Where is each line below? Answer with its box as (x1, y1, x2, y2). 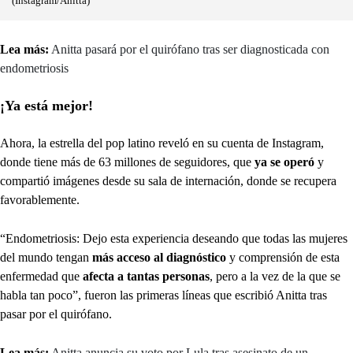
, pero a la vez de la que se (210, 269, 340, 283)
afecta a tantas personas (80, 269, 210, 283)
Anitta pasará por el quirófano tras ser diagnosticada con (51, 43, 329, 56)
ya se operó (251, 155, 314, 169)
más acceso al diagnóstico (92, 251, 229, 264)
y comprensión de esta (229, 251, 340, 264)
